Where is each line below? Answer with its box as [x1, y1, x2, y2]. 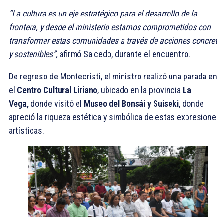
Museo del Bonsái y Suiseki [84, 98, 179, 108]
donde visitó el [29, 98, 84, 108]
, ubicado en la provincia [97, 84, 183, 95]
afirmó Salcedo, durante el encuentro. [58, 48, 190, 59]
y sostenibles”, [9, 48, 58, 59]
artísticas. [9, 125, 44, 136]
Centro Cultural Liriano [17, 84, 97, 95]
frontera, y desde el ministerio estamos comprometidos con [9, 21, 211, 32]
